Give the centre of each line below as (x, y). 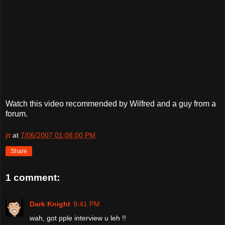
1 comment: (33, 178)
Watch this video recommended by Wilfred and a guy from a (111, 103)
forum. (17, 114)
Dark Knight (50, 204)
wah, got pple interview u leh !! (78, 218)
